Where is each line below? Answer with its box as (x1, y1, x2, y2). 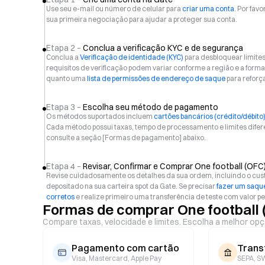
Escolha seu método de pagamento (83, 102, 218, 112)
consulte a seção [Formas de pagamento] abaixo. (46, 133, 206, 142)
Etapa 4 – (46, 161, 81, 172)
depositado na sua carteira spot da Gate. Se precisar (46, 182, 216, 190)
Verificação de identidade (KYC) (80, 53, 183, 62)
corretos (46, 192, 75, 201)
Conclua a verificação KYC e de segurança (83, 43, 243, 53)
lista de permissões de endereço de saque (87, 74, 225, 83)
